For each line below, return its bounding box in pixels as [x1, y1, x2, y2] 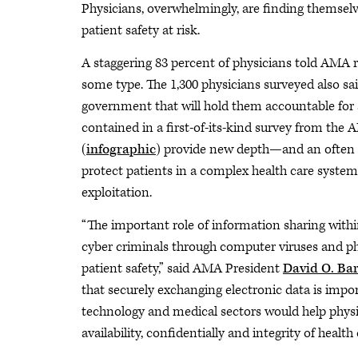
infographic [86, 141, 156, 158]
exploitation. [82, 184, 152, 201]
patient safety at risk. [82, 22, 200, 39]
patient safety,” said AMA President [82, 260, 283, 277]
